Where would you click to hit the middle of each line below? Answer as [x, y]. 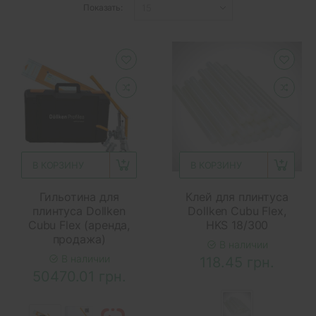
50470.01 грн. [79, 276]
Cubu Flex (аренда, [79, 225]
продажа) [79, 239]
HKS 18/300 [237, 225]
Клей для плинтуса [237, 196]
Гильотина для [79, 196]
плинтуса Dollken [79, 211]
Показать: [103, 8]
